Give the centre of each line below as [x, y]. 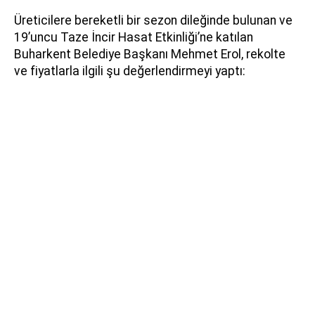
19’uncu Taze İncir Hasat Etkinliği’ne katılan [134, 37]
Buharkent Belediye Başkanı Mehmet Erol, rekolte [150, 54]
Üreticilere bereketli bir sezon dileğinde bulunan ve [153, 20]
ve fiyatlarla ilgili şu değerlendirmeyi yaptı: [130, 71]
